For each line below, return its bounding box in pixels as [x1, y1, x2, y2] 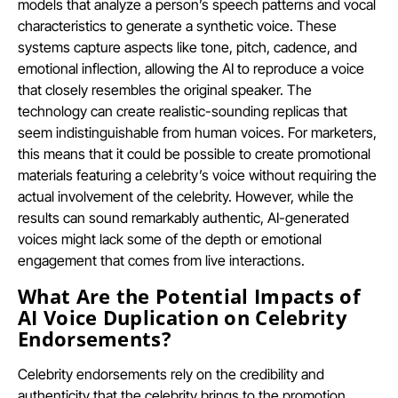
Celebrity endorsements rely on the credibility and [18, 364, 324, 383]
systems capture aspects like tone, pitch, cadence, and [18, 37, 357, 56]
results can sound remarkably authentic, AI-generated [18, 208, 349, 227]
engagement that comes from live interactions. [18, 251, 305, 269]
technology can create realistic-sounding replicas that [18, 101, 347, 120]
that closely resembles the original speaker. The [18, 80, 312, 99]
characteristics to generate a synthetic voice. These [18, 16, 337, 35]
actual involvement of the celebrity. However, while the [18, 187, 354, 205]
